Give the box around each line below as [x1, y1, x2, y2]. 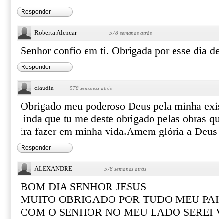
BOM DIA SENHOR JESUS [21, 181, 146, 193]
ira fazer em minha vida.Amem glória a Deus [21, 126, 217, 137]
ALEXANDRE [34, 165, 72, 172]
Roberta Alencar [34, 29, 77, 36]
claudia [34, 84, 54, 91]
